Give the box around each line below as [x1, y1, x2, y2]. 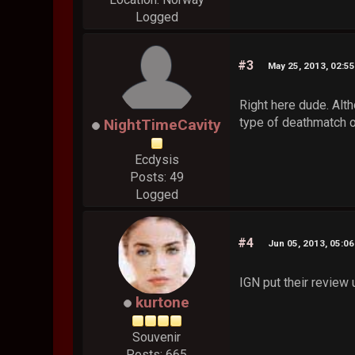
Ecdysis [134, 152, 179, 168]
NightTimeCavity [104, 116, 222, 135]
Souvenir [132, 330, 181, 345]
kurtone [136, 293, 190, 312]
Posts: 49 [129, 170, 184, 185]
